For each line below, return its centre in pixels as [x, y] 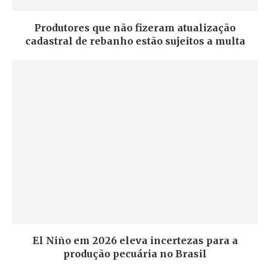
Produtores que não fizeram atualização [135, 28]
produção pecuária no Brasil [135, 254]
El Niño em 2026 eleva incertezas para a [135, 240]
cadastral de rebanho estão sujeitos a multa [135, 41]
